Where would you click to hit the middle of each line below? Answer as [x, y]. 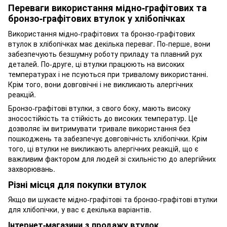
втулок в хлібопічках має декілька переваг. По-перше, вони [109, 43]
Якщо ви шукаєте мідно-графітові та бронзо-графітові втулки [113, 199]
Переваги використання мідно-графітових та [107, 8]
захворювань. [32, 168]
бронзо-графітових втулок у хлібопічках [97, 18]
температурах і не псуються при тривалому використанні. [108, 74]
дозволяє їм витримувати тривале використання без [99, 128]
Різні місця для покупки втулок [77, 184]
